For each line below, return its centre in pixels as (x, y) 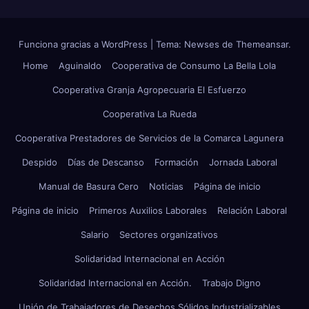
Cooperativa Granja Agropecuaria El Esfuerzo (149, 90)
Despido (39, 162)
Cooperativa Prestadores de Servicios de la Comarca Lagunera (149, 138)
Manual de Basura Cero (88, 187)
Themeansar (262, 44)
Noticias (166, 187)
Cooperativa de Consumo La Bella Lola (194, 66)
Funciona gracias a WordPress (84, 44)
